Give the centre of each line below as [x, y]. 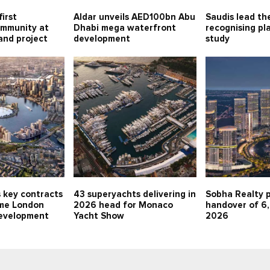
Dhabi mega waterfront [124, 28]
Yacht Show [99, 216]
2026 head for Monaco [123, 206]
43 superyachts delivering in [134, 195]
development [102, 39]
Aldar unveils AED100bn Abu [134, 17]
